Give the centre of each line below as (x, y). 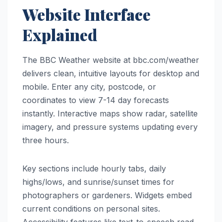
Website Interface (86, 14)
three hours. (46, 140)
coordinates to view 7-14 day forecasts (96, 100)
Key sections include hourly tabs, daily (94, 169)
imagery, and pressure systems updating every (110, 127)
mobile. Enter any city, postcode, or (89, 87)
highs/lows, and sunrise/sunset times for (98, 182)
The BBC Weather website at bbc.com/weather (111, 60)
